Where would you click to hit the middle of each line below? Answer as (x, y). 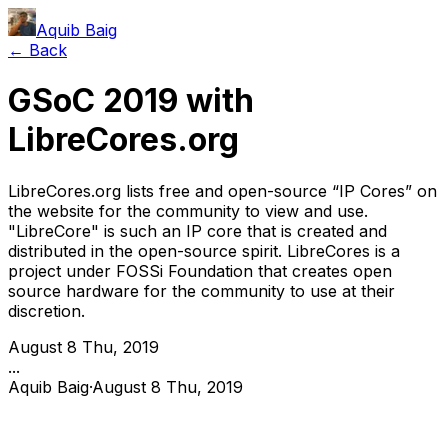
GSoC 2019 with (131, 101)
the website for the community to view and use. (188, 210)
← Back (37, 50)
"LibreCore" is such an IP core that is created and (197, 230)
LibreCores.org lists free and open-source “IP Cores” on (222, 190)
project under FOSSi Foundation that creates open (200, 270)
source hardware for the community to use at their (201, 290)
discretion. (46, 310)
